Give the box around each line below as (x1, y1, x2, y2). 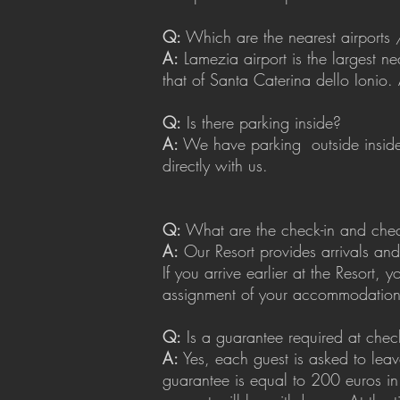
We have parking (179, 133, 301, 154)
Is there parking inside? (181, 112, 341, 133)
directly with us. (162, 154, 268, 176)
